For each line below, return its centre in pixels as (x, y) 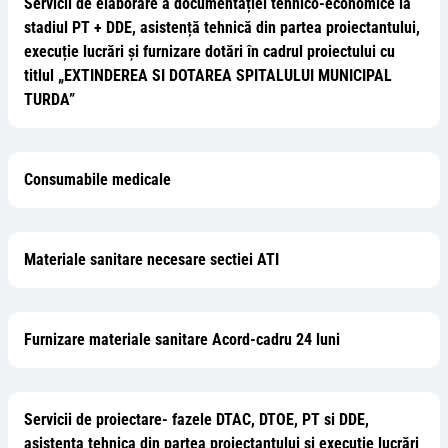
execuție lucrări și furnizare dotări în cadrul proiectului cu (209, 51)
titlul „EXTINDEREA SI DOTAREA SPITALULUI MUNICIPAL (208, 75)
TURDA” (49, 99)
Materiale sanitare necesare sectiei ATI (151, 259)
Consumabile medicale (97, 179)
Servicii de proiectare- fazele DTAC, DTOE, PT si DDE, (196, 419)
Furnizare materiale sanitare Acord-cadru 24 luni (182, 339)
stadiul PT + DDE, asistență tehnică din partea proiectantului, (222, 27)
